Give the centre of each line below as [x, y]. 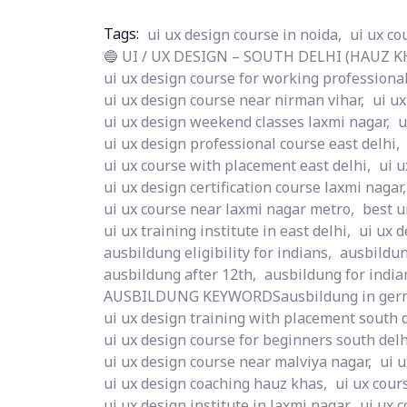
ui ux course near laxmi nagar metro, [229, 209]
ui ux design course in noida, [244, 35]
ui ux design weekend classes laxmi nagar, [247, 122]
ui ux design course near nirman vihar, [234, 100]
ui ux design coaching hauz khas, [215, 383]
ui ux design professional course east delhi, [252, 144]
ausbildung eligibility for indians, [218, 253]
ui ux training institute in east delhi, [227, 231]
